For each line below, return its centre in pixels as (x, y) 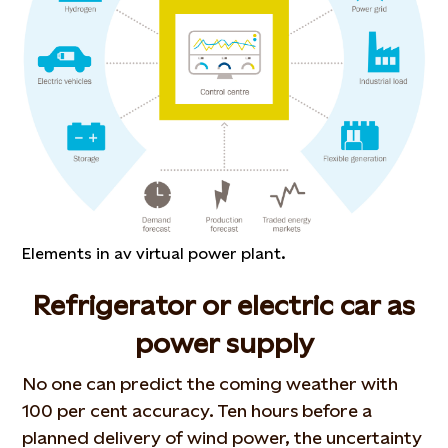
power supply (224, 342)
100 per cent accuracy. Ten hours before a (197, 410)
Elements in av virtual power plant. (154, 253)
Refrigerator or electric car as (224, 304)
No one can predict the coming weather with (210, 383)
